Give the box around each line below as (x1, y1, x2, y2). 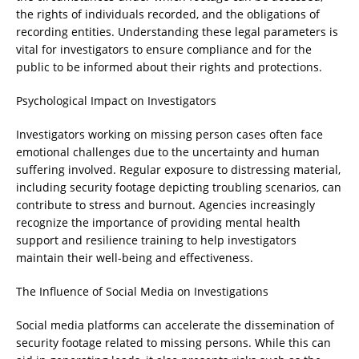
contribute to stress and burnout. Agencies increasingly (16, 197, 315, 212)
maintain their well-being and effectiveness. (16, 250, 253, 265)
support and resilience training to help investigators (16, 232, 296, 248)
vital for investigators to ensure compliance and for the (16, 42, 312, 57)
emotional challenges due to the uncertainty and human (16, 144, 320, 159)
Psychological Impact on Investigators (16, 93, 216, 108)
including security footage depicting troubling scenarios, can (16, 179, 341, 195)
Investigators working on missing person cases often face (16, 127, 323, 142)
